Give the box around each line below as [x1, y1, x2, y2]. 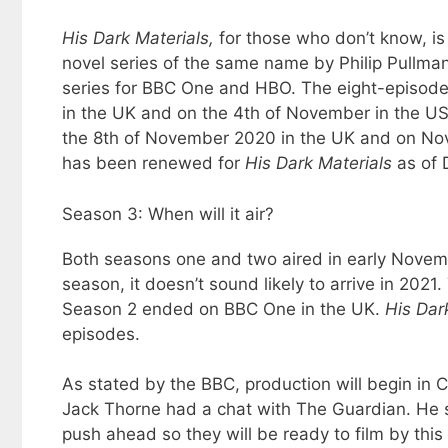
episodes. [62, 323, 140, 344]
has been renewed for [62, 153, 245, 174]
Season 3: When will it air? [62, 203, 274, 224]
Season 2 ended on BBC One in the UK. [62, 298, 385, 319]
